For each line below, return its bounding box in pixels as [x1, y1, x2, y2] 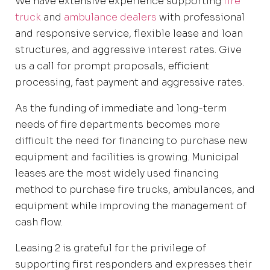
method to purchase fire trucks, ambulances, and [15, 183, 255, 196]
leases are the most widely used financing [15, 166, 219, 180]
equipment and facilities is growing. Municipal [15, 150, 239, 163]
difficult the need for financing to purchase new [15, 134, 248, 147]
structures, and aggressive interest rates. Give [15, 43, 242, 56]
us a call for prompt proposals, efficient [15, 59, 209, 72]
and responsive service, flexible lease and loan [15, 27, 243, 40]
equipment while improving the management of [15, 199, 246, 212]
